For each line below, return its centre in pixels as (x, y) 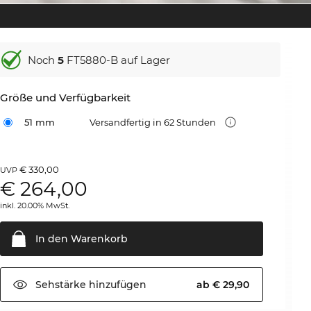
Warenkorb (98, 239)
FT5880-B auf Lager (117, 60)
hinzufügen (117, 285)
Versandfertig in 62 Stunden (154, 122)
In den (52, 239)
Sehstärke (61, 285)
